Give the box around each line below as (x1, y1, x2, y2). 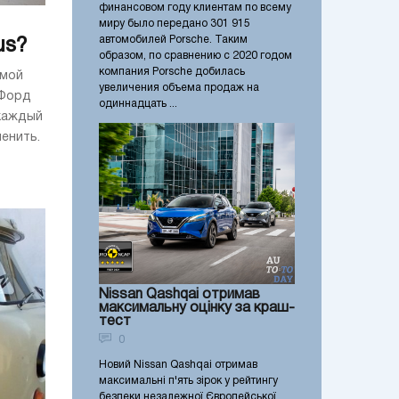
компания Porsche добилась (99, 67, 245, 77)
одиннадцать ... (99, 99, 177, 110)
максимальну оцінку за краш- (99, 301, 295, 314)
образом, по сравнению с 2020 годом (99, 51, 292, 61)
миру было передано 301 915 (99, 19, 250, 29)
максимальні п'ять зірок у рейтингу (99, 375, 278, 386)
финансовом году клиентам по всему (99, 3, 291, 13)
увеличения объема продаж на (99, 83, 259, 94)
